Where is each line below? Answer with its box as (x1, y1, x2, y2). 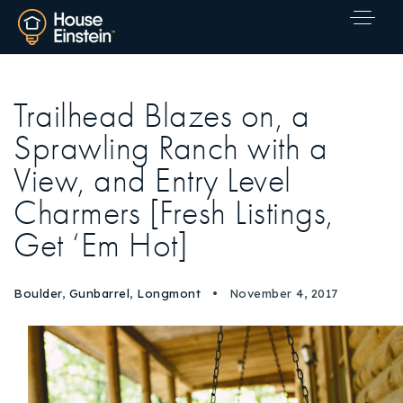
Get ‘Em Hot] (13, 226, 188, 265)
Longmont (137, 286, 201, 300)
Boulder (13, 286, 62, 300)
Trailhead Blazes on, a (13, 96, 309, 136)
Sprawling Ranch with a (13, 129, 327, 168)
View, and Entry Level (13, 161, 291, 201)
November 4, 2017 (225, 286, 338, 300)
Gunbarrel (68, 286, 130, 300)
